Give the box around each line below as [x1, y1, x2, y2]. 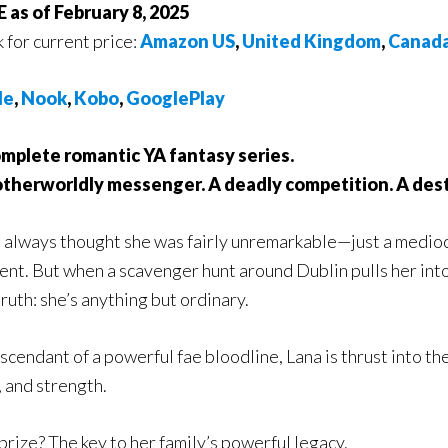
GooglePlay [126, 87, 225, 109]
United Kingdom [242, 30, 381, 52]
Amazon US [140, 30, 235, 52]
